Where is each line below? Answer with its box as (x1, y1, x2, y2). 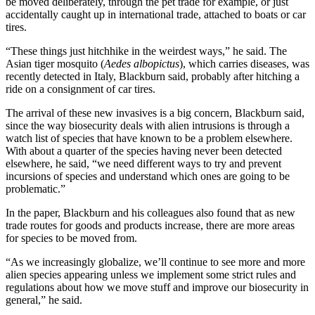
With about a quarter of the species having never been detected (6, 144, 282, 157)
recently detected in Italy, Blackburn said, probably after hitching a (6, 70, 300, 82)
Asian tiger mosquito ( (6, 57, 104, 70)
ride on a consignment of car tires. (6, 82, 155, 95)
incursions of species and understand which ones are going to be (6, 169, 290, 182)
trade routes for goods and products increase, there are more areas (6, 219, 295, 231)
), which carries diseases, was (179, 57, 309, 70)
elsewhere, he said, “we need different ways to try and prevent (6, 157, 281, 169)
